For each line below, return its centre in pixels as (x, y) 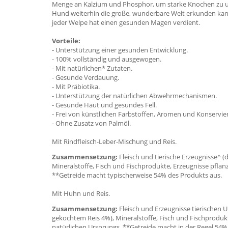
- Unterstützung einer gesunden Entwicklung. (120, 50)
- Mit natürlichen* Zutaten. (92, 68)
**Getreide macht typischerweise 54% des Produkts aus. (137, 175)
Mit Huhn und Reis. (81, 193)
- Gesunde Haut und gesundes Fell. (104, 105)
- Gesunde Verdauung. (85, 77)
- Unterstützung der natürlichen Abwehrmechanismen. (134, 96)
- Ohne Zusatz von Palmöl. (91, 123)
